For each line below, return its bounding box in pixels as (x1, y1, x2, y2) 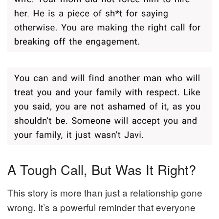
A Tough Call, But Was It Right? (7, 160, 196, 179)
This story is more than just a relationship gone (7, 185, 202, 199)
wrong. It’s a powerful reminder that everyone (7, 200, 196, 214)
